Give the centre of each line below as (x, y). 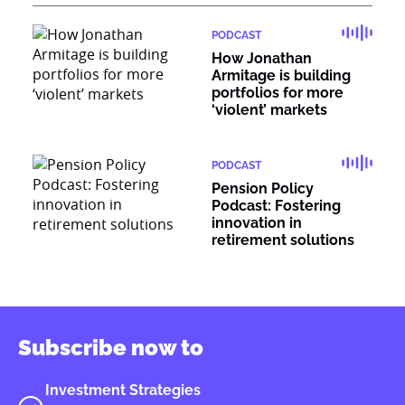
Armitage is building (281, 75)
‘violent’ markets (269, 110)
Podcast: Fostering (276, 206)
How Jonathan (262, 58)
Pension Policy (263, 188)
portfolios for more (278, 93)
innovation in (257, 223)
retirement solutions (283, 240)
